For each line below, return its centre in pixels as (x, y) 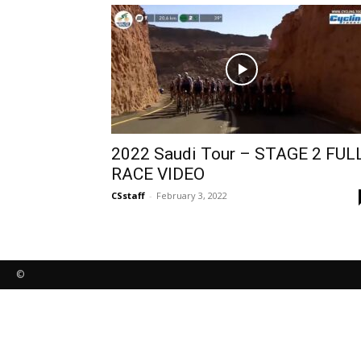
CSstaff (128, 195)
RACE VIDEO (158, 174)
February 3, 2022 (192, 195)
